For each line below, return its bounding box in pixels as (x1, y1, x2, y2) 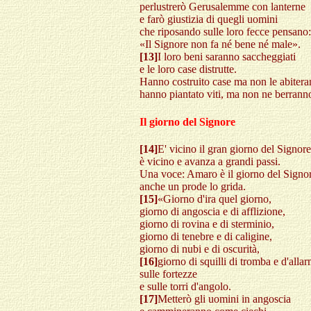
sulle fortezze (140, 267, 197, 280)
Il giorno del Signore (140, 115, 235, 128)
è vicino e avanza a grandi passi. (140, 155, 280, 167)
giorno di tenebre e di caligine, (140, 230, 272, 242)
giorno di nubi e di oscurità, (140, 242, 260, 255)
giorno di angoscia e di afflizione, (140, 205, 285, 217)
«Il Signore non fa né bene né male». (140, 38, 301, 51)
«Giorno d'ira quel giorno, (158, 192, 271, 205)
